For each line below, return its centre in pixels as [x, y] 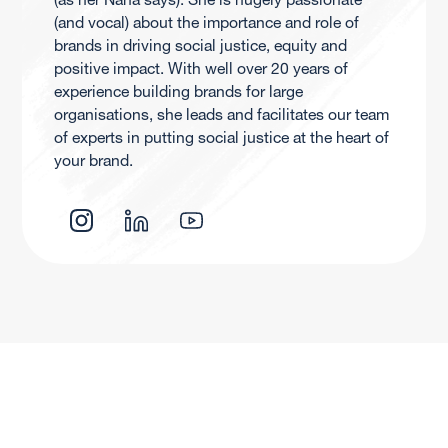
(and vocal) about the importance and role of [206, 22]
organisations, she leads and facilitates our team [221, 114]
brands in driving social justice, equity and [200, 45]
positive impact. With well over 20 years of [200, 68]
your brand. [93, 160]
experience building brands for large [178, 91]
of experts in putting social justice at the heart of [221, 137]
